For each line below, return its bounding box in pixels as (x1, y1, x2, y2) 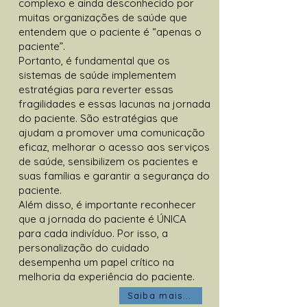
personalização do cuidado (19, 241, 149, 254)
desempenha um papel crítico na (19, 255, 174, 269)
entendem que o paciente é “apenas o (19, 25, 201, 38)
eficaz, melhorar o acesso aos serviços (19, 140, 210, 153)
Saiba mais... (127, 290, 192, 302)
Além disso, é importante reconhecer (19, 197, 196, 211)
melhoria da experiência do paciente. (19, 269, 195, 283)
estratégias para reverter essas (19, 82, 173, 96)
